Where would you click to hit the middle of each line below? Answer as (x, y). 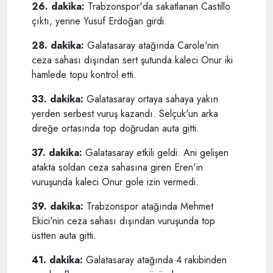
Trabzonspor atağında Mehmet (150, 207)
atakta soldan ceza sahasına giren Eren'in (117, 168)
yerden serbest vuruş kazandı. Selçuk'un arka (125, 114)
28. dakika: (58, 46)
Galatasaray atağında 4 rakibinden (156, 260)
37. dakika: (58, 153)
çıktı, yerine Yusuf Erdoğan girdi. (99, 21)
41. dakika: (59, 260)
